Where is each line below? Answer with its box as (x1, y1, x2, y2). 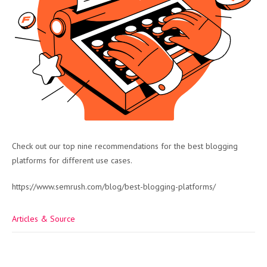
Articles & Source (12, 213, 75, 225)
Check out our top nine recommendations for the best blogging (12, 141, 238, 152)
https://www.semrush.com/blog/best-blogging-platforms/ (12, 181, 216, 193)
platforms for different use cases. (12, 155, 132, 166)
